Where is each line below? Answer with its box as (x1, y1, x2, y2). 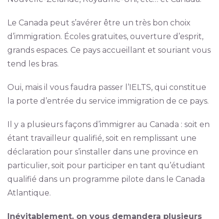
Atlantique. (7, 188, 51, 197)
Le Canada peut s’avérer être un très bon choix (7, 18, 191, 27)
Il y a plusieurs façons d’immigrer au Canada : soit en (7, 120, 210, 129)
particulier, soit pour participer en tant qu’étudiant (7, 161, 205, 170)
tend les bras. (7, 59, 59, 68)
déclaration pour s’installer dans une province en (7, 147, 198, 156)
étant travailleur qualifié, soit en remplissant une (7, 133, 197, 143)
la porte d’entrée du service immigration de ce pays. (7, 96, 209, 106)
